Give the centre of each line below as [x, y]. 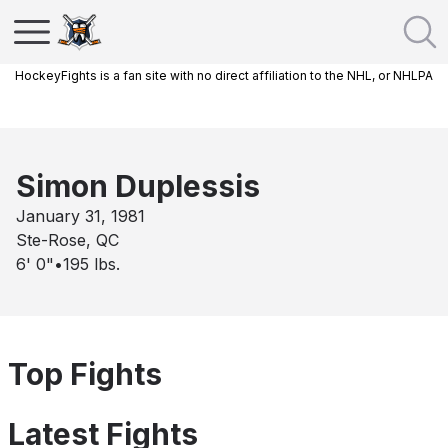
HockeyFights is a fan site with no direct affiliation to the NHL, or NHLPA [224, 75]
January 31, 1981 [80, 216]
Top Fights [85, 374]
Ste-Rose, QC [67, 240]
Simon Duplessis [138, 186]
